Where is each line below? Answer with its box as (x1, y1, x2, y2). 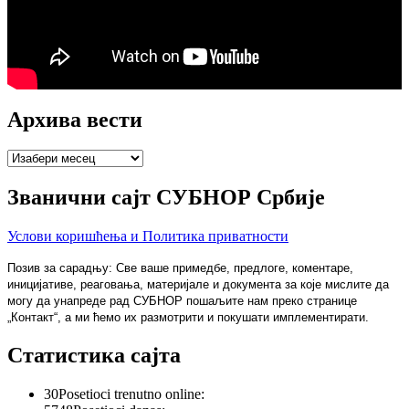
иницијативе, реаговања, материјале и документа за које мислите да (7, 278, 389, 292)
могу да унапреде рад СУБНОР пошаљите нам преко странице (7, 294, 357, 309)
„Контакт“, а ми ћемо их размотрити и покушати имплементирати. (7, 310, 369, 325)
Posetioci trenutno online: (58, 386, 204, 403)
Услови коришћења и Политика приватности (7, 228, 288, 245)
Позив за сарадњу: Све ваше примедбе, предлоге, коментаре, (7, 261, 353, 276)
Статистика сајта (7, 343, 181, 368)
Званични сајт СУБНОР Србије (7, 185, 325, 210)
